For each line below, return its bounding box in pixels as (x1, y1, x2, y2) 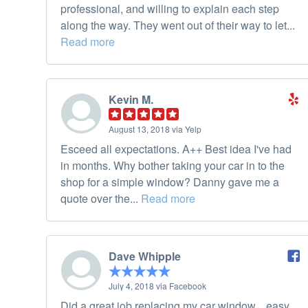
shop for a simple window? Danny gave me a (60, 174, 279, 190)
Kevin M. (109, 91, 153, 108)
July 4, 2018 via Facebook (109, 280, 206, 292)
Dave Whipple (109, 248, 181, 265)
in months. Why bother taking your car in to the (60, 157, 285, 174)
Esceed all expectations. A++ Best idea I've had (60, 141, 291, 157)
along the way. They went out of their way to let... (60, 17, 295, 34)
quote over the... (60, 190, 141, 207)
